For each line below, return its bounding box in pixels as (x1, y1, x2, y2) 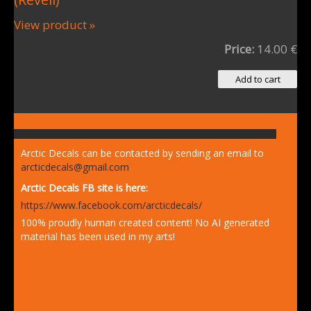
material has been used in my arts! (21, 230, 175, 243)
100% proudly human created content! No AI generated (21, 216, 269, 229)
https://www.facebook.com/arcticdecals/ (21, 199, 202, 212)
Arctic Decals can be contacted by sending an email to (21, 146, 264, 160)
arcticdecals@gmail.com (21, 160, 129, 174)
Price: (224, 41, 257, 57)
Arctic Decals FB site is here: (21, 181, 148, 194)
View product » (14, 17, 95, 33)
